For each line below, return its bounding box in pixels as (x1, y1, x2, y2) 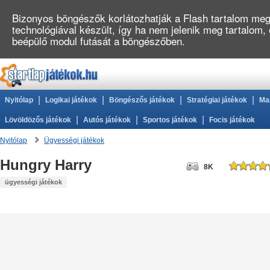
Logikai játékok (45, 96, 97, 104)
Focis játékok (209, 116, 255, 124)
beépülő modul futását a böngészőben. (12, 33, 185, 48)
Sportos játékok (143, 116, 197, 124)
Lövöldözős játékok (5, 116, 71, 124)
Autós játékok (83, 116, 131, 124)
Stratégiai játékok (187, 96, 247, 104)
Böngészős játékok (109, 96, 175, 104)
